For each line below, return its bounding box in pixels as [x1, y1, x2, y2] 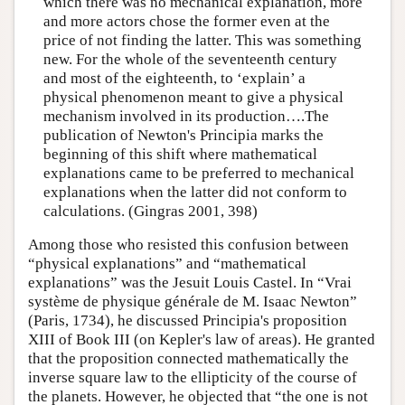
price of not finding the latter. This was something [42, 31, 362, 49]
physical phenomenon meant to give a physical [42, 88, 344, 106]
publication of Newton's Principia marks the [42, 126, 324, 144]
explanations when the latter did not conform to [42, 183, 347, 201]
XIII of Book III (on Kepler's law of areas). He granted [28, 331, 375, 349]
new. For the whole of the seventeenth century [42, 50, 337, 68]
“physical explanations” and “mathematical [28, 255, 306, 273]
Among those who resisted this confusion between [28, 236, 349, 254]
